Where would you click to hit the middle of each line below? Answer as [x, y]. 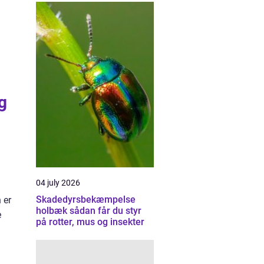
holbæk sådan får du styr [53, 211]
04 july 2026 [58, 183]
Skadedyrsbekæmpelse [86, 199]
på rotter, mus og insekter [90, 222]
